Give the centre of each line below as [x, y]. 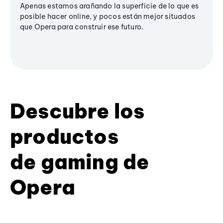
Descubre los [77, 111]
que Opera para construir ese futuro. [82, 27]
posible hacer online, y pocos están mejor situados [108, 16]
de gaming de [80, 162]
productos [64, 136]
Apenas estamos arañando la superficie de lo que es [110, 6]
